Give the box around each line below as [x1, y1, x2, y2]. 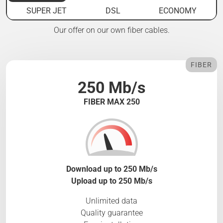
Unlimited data [86, 196, 137, 206]
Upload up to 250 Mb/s [71, 176, 152, 186]
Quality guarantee [80, 208, 143, 218]
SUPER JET [26, 5, 67, 15]
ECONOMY [159, 5, 197, 15]
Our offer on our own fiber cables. [53, 25, 170, 35]
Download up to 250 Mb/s [66, 164, 157, 174]
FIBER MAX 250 [83, 97, 140, 107]
